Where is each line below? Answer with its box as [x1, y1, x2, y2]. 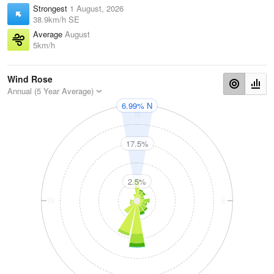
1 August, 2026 [70, 2, 124, 15]
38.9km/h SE [33, 13, 80, 26]
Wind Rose [7, 73, 53, 86]
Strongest [33, 2, 70, 15]
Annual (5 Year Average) [7, 85, 94, 97]
